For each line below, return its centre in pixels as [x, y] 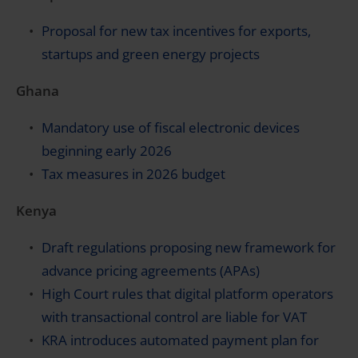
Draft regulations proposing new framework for [189, 247]
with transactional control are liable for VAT [174, 317]
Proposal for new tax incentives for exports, [176, 31]
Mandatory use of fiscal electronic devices [171, 127]
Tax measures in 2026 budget [133, 174]
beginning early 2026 [107, 151]
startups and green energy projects [152, 54]
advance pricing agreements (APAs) [151, 270]
